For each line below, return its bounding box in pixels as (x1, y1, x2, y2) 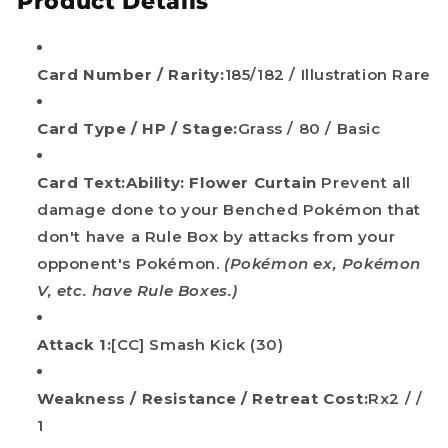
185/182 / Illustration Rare (224, 65, 431, 85)
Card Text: (37, 173, 126, 193)
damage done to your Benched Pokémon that (37, 200, 422, 220)
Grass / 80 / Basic (237, 119, 381, 139)
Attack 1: (37, 335, 112, 355)
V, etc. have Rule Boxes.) (37, 281, 239, 301)
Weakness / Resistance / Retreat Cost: (37, 389, 369, 409)
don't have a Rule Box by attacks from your (37, 227, 396, 247)
